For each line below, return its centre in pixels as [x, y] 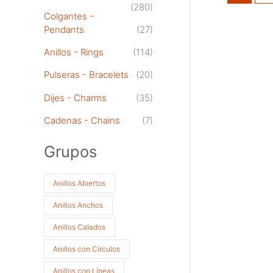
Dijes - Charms [75, 97]
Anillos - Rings [74, 52]
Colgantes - [69, 16]
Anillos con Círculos [87, 249]
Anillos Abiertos [80, 183]
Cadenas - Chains [82, 120]
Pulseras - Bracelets [86, 75]
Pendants [64, 29]
